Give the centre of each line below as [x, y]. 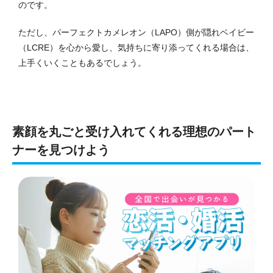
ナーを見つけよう [61, 150]
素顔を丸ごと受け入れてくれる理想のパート [134, 132]
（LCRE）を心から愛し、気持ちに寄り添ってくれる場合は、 [136, 48]
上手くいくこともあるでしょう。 [82, 63]
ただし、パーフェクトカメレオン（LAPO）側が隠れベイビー [136, 33]
